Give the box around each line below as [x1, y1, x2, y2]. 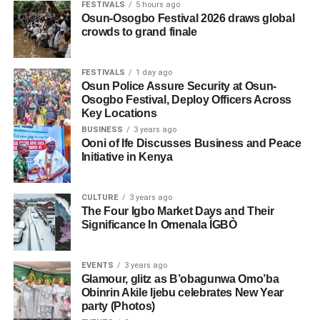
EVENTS [81, 261, 114, 271]
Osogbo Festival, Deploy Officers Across [81, 94, 292, 106]
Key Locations [81, 107, 157, 120]
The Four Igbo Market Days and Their [81, 205, 274, 218]
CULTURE [81, 193, 119, 203]
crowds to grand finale [81, 26, 197, 39]
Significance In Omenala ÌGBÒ [81, 219, 237, 231]
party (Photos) [81, 300, 156, 313]
